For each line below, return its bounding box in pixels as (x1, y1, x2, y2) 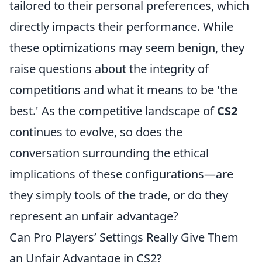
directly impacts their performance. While (9, 19, 233, 35)
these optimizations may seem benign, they (9, 40, 244, 56)
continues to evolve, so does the (9, 124, 182, 140)
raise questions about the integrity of (9, 61, 209, 77)
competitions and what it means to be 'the (9, 82, 237, 98)
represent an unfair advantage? (9, 208, 178, 224)
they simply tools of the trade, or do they (9, 187, 228, 203)
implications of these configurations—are (9, 166, 233, 182)
